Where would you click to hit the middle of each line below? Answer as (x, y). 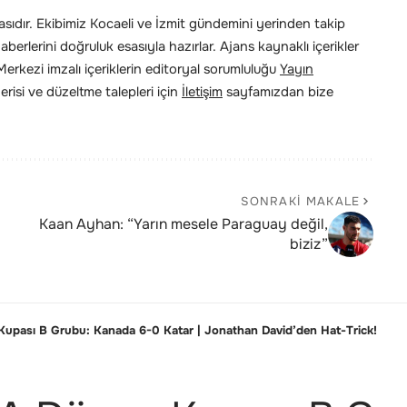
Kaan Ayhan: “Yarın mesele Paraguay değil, (183, 224)
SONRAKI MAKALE (301, 202)
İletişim (202, 92)
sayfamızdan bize (278, 92)
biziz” (308, 244)
